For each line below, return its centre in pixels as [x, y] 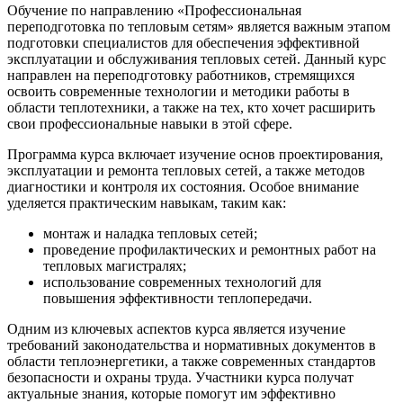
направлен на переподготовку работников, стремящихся [181, 75]
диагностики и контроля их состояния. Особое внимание [183, 186]
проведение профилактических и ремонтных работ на [210, 249]
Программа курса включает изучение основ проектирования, [195, 154]
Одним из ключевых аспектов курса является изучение [176, 328]
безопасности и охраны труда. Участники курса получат [180, 377]
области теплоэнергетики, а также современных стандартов [192, 361]
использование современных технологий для [182, 282]
